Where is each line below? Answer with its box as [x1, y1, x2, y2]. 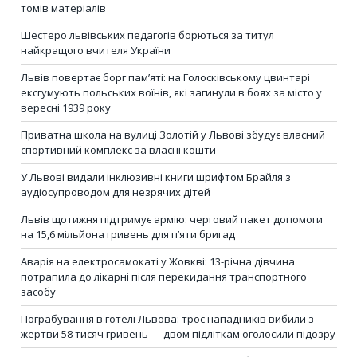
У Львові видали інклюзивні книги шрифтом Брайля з [21, 169, 291, 184]
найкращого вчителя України [21, 42, 171, 57]
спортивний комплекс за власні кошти [21, 142, 216, 157]
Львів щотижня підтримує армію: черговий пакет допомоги [21, 211, 323, 226]
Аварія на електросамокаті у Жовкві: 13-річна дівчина [21, 253, 295, 269]
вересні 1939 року [21, 100, 111, 115]
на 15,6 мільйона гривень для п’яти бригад [21, 226, 235, 241]
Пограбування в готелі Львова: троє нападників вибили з [21, 311, 314, 326]
